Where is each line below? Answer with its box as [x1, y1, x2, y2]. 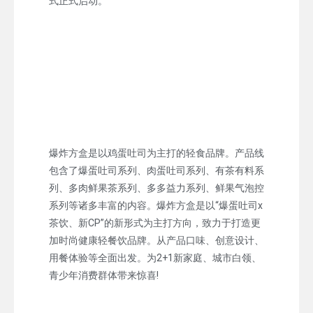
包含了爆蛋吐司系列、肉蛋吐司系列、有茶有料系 [49, 164, 264, 176]
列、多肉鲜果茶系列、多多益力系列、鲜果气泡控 [49, 182, 264, 194]
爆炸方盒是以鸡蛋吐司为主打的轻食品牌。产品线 [49, 147, 264, 159]
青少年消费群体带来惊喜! [49, 269, 159, 281]
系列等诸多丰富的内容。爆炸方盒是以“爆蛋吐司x [49, 199, 263, 211]
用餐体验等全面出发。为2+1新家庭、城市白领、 [49, 252, 261, 263]
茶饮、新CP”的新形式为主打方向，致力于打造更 [49, 217, 261, 228]
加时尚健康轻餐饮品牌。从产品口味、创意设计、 [49, 234, 264, 246]
